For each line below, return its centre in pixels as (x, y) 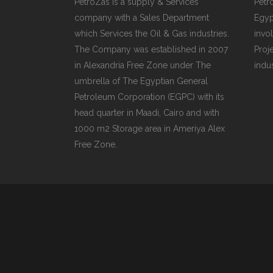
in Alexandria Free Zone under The (143, 65)
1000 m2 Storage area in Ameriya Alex (150, 129)
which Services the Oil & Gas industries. (152, 34)
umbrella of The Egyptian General (141, 81)
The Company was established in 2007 (151, 49)
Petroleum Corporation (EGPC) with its (149, 97)
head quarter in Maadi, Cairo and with (147, 113)
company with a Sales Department (142, 18)
